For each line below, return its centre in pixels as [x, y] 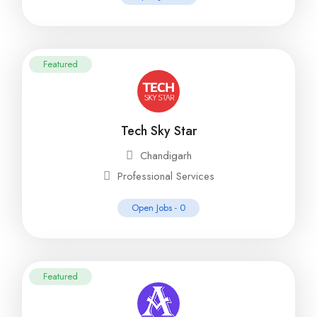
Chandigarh [166, 156]
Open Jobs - [156, 208]
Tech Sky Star [158, 131]
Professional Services [166, 176]
